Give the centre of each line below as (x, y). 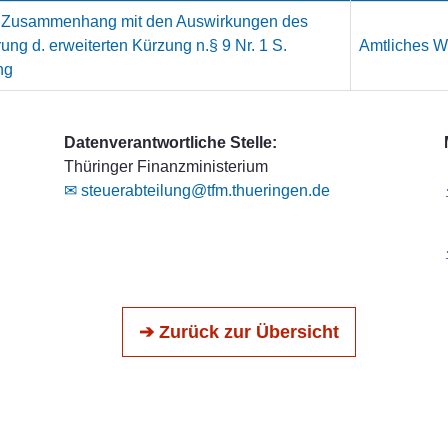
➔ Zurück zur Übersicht (239, 332)
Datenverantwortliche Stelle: (170, 142)
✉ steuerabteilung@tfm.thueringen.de (196, 190)
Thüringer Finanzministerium (165, 166)
